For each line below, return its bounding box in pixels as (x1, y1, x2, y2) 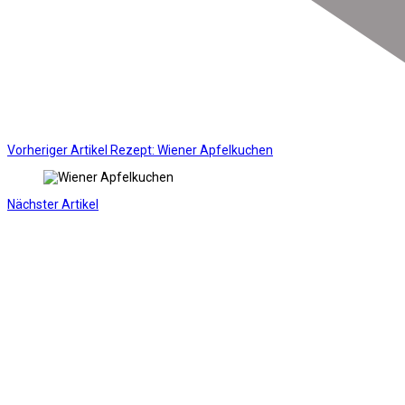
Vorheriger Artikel (7, 142, 108, 157)
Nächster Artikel (7, 196, 99, 212)
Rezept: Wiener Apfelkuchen (110, 142, 273, 157)
